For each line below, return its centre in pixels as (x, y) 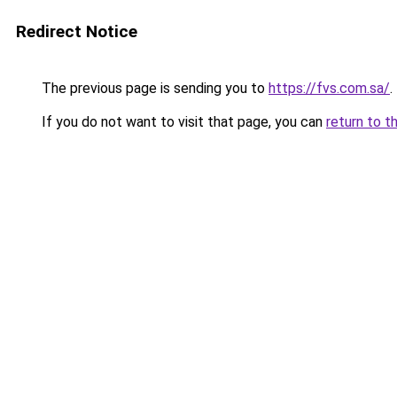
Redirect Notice (77, 31)
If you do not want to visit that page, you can (182, 122)
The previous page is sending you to (153, 88)
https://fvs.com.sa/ (329, 88)
